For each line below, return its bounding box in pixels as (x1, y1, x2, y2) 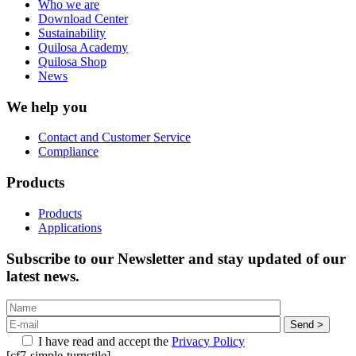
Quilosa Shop (38, 55, 106, 68)
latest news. (6, 267, 79, 284)
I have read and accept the (38, 335, 168, 349)
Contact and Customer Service (38, 130, 191, 145)
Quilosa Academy (38, 41, 128, 54)
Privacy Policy (172, 335, 245, 349)
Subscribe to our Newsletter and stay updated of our (6, 250, 346, 267)
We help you (6, 98, 87, 115)
